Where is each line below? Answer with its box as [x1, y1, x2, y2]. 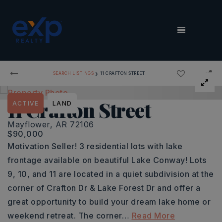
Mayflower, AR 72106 [7, 119, 94, 129]
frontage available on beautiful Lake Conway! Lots [7, 155, 207, 165]
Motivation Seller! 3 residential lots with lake [7, 141, 183, 151]
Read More [131, 211, 175, 221]
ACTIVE [12, 100, 39, 107]
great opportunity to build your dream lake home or [7, 197, 211, 207]
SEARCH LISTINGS [53, 70, 94, 76]
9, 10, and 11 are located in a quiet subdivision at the [7, 169, 214, 179]
